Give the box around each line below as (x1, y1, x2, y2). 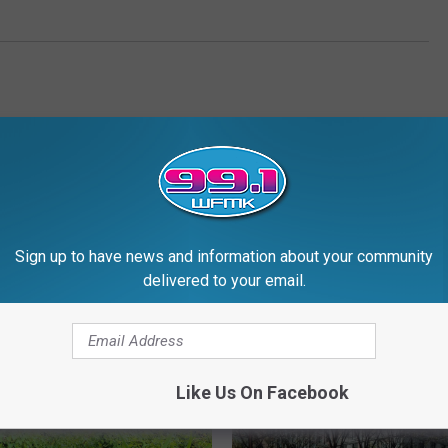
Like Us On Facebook (175, 381, 349, 403)
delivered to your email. (142, 270, 306, 290)
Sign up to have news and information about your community (15, 246, 433, 266)
